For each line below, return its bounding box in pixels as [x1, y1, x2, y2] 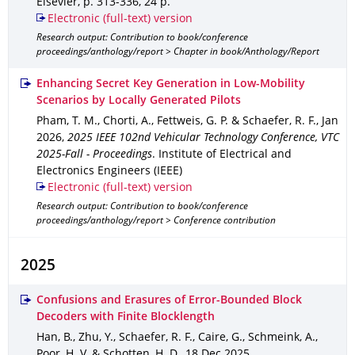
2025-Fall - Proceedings [36, 150, 152, 160]
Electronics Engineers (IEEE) [36, 166, 182, 177]
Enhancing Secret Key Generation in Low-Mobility [36, 79, 305, 90]
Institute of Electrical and [158, 150, 292, 160]
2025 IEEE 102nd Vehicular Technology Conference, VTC [67, 133, 339, 143]
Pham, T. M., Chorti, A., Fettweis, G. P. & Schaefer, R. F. [36, 116, 316, 127]
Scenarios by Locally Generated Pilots [36, 96, 241, 106]
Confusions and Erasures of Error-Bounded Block [36, 296, 302, 306]
